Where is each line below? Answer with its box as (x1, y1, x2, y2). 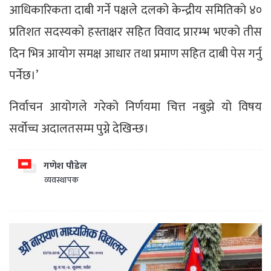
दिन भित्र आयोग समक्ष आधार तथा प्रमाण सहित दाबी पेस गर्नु (9, 43, 262, 64)
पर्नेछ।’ (9, 65, 38, 86)
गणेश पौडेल (44, 157, 87, 174)
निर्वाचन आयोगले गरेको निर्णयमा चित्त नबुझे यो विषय (9, 96, 262, 117)
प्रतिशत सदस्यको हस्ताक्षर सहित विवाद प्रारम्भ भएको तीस (9, 21, 262, 42)
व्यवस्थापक (44, 172, 79, 187)
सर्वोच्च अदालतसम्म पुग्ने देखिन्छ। (9, 118, 149, 139)
